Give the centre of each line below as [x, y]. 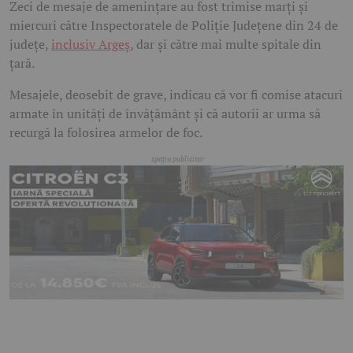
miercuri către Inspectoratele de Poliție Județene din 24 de [174, 25]
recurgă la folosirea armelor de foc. [106, 132]
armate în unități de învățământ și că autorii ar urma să [165, 113]
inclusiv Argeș [91, 44]
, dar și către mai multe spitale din [226, 44]
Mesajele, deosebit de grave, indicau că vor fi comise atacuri [176, 95]
